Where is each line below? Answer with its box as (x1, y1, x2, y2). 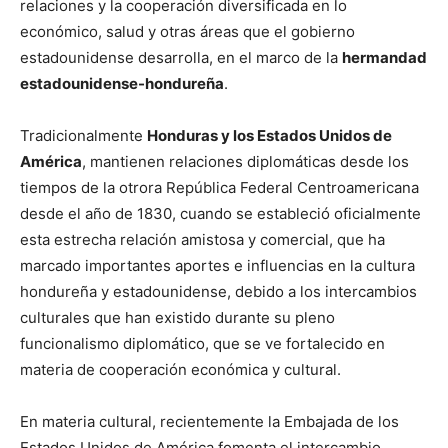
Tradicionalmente (20, 125, 147, 145)
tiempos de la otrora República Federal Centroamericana (20, 177, 419, 197)
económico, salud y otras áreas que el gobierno (20, 21, 355, 41)
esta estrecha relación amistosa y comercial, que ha (20, 229, 385, 249)
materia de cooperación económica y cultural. (20, 359, 341, 379)
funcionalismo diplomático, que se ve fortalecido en (20, 333, 385, 353)
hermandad (342, 47, 427, 67)
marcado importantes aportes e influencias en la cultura (20, 255, 415, 275)
